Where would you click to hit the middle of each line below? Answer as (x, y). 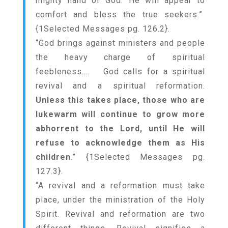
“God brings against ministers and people (120, 43)
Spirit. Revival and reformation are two (120, 214)
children (53, 157)
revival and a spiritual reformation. (120, 86)
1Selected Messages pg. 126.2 (102, 29)
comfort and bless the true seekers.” (120, 15)
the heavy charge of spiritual (120, 57)
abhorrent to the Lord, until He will (120, 129)
